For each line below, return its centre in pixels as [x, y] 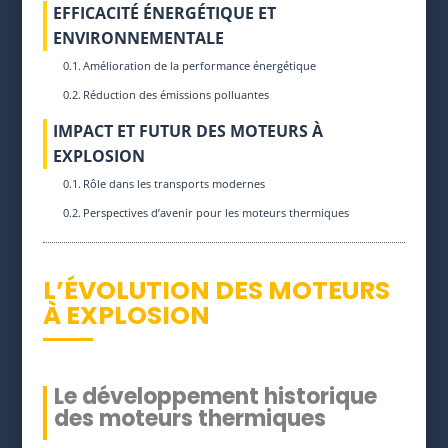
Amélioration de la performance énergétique [199, 66]
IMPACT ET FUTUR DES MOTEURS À [187, 131]
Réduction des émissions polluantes [175, 95]
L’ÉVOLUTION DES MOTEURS [216, 291]
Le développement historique [215, 397]
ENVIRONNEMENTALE [138, 38]
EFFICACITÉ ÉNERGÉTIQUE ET [164, 13]
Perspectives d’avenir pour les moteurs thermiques [215, 213]
